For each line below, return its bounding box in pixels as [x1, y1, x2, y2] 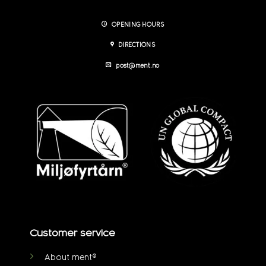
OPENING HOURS [112, 20, 164, 28]
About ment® [44, 252, 97, 262]
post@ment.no [116, 61, 160, 69]
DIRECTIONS [118, 41, 155, 49]
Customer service [29, 226, 115, 239]
